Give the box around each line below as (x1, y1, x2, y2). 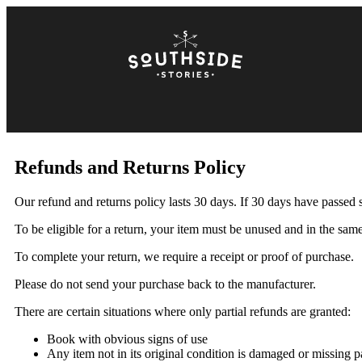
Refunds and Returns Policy (15, 156, 246, 178)
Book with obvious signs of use (47, 331, 208, 346)
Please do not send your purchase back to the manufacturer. (15, 276, 316, 291)
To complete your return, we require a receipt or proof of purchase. (15, 249, 354, 263)
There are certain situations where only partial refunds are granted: (15, 304, 351, 318)
